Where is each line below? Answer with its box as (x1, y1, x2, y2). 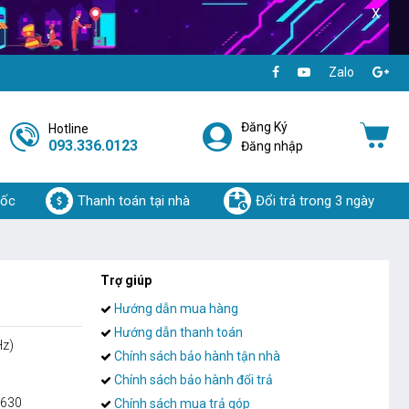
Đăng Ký (240, 119, 288, 134)
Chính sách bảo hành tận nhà (111, 348, 280, 363)
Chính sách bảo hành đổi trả (111, 372, 273, 387)
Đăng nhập (240, 138, 303, 153)
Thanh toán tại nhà (78, 192, 190, 209)
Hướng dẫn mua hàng (111, 300, 238, 316)
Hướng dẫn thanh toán (111, 324, 243, 340)
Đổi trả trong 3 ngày (255, 192, 374, 209)
